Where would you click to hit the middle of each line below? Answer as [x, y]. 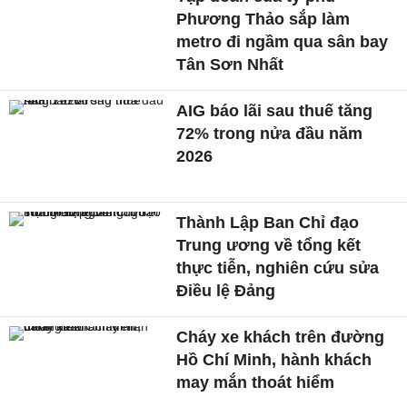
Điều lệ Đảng [226, 291]
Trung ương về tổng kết [269, 246]
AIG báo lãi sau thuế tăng [275, 110]
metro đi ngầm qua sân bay [283, 41]
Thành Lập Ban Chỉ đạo [268, 223]
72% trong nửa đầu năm [270, 133]
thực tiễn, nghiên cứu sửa [278, 268]
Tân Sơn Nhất [230, 64]
